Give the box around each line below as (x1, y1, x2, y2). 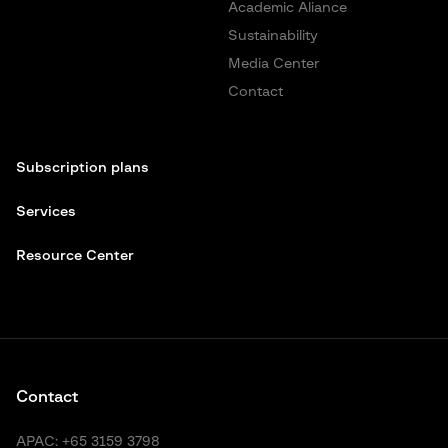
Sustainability (228, 29, 318, 43)
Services (16, 205, 76, 219)
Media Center (228, 57, 319, 71)
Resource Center (16, 249, 138, 263)
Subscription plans (16, 161, 149, 175)
